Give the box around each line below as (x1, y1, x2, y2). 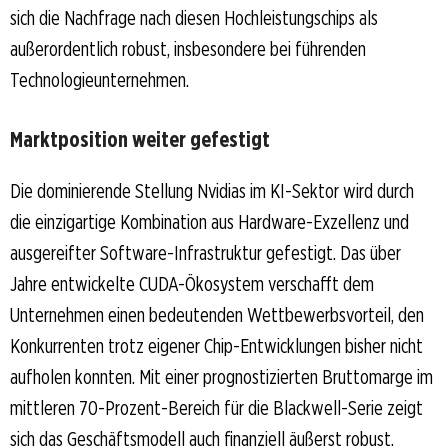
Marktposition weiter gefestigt (10, 126, 270, 153)
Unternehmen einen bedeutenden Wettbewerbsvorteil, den (10, 303, 424, 328)
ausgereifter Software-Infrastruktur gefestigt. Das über (10, 241, 401, 266)
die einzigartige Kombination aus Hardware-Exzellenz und (10, 210, 409, 235)
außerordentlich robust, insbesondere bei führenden (10, 37, 366, 62)
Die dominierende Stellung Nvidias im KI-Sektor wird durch (10, 179, 414, 204)
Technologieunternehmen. (10, 68, 189, 93)
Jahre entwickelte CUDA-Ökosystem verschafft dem (10, 272, 374, 297)
